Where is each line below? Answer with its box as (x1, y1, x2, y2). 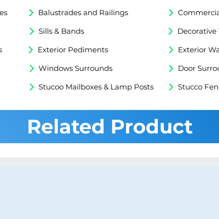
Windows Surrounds (38, 64, 112, 73)
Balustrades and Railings (38, 8, 128, 18)
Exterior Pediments (38, 45, 108, 55)
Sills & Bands (38, 26, 84, 36)
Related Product (27, 114, 193, 139)
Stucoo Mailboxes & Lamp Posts (39, 82, 153, 92)
